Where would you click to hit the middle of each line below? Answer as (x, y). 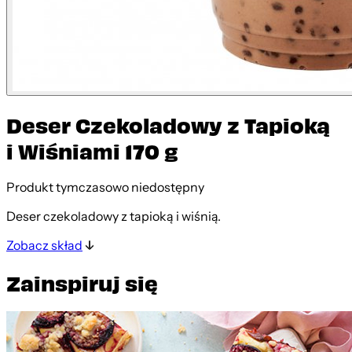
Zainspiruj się (82, 282)
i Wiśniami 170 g (92, 151)
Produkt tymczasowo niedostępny (105, 187)
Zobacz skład (44, 246)
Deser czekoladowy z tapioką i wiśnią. (114, 216)
